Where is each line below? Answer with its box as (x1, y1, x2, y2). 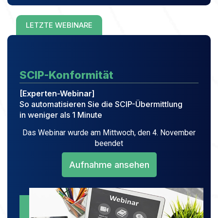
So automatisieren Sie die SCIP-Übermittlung (19, 99, 182, 109)
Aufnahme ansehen (69, 160, 149, 170)
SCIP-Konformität (19, 69, 113, 81)
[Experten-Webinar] (19, 89, 95, 98)
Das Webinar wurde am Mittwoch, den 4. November (22, 128, 196, 137)
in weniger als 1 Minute (19, 110, 102, 120)
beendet (95, 139, 123, 148)
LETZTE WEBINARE (26, 20, 92, 30)
